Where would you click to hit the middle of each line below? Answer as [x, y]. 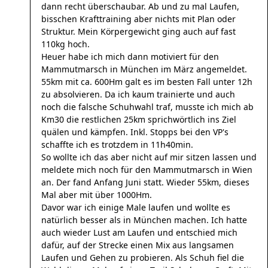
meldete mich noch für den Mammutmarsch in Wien [147, 170]
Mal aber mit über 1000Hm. [97, 195]
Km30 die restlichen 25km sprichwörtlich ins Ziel [139, 119]
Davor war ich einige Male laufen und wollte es [136, 207]
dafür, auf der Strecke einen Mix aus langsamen [138, 245]
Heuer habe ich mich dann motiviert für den [130, 57]
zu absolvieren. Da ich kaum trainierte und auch [138, 94]
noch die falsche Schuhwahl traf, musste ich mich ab [147, 107]
